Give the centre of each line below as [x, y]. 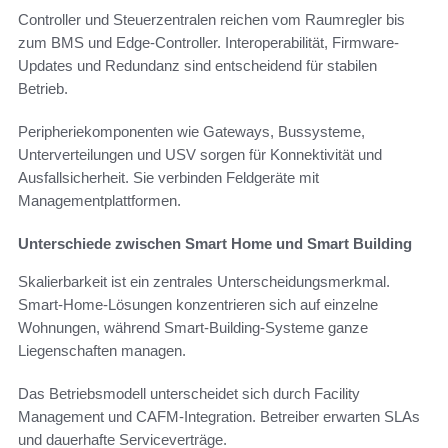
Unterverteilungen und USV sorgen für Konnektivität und [200, 154]
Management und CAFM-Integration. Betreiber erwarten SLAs [219, 416]
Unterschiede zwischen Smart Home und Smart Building [215, 243]
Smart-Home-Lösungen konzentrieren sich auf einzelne [198, 304]
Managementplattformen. [99, 200]
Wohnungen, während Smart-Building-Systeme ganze [193, 327]
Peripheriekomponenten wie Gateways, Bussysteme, [191, 131]
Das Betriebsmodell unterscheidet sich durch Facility [189, 393]
